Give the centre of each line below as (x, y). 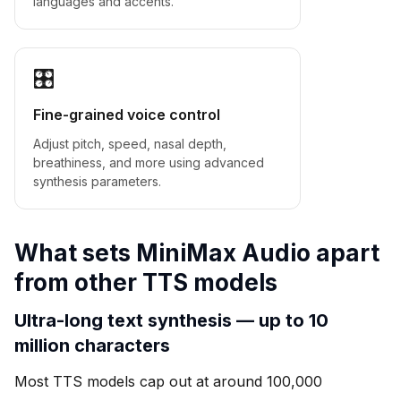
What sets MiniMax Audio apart (197, 252)
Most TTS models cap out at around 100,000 (168, 381)
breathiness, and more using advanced (149, 162)
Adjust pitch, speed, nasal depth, (130, 143)
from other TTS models (146, 282)
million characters (92, 345)
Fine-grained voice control (127, 114)
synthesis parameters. (97, 181)
